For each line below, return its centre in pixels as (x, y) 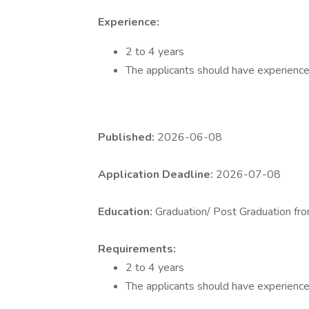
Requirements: (137, 249)
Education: (127, 212)
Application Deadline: (157, 175)
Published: (128, 137)
